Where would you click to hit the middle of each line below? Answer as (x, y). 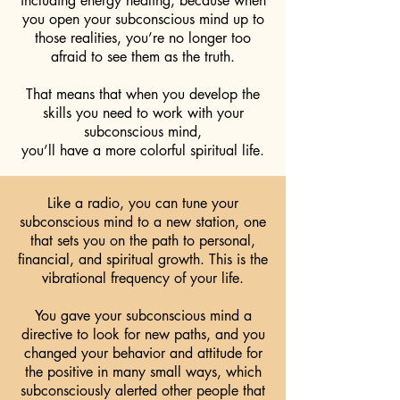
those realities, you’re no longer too (143, 38)
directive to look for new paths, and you (143, 334)
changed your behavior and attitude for (143, 353)
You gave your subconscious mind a (143, 316)
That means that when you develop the (143, 94)
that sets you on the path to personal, (143, 241)
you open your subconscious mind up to (143, 19)
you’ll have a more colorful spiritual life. (143, 150)
